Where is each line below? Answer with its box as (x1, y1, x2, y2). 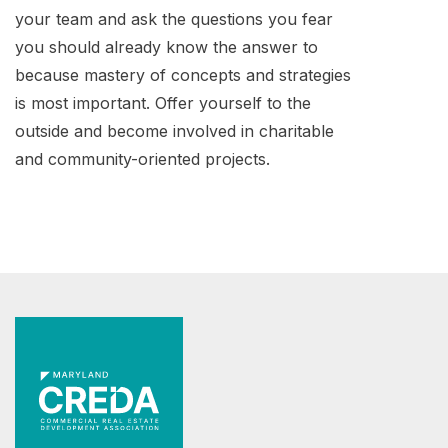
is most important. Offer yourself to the (15, 92, 311, 113)
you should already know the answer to (15, 36, 318, 57)
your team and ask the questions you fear (15, 8, 333, 29)
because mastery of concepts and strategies (15, 64, 351, 85)
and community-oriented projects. (15, 148, 270, 169)
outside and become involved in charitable (15, 120, 334, 141)
